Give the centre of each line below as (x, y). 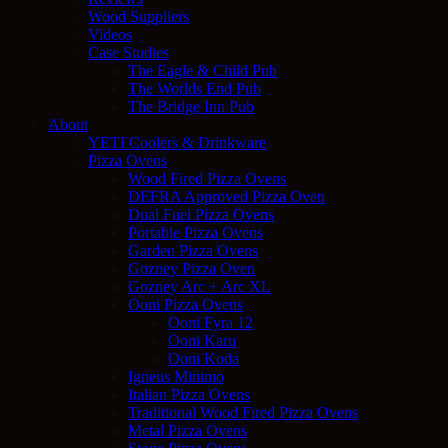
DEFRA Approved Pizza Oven (226, 196)
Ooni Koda (203, 358)
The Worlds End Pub (194, 88)
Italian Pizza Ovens (189, 394)
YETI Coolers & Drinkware (177, 142)
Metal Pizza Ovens (187, 430)
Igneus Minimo (176, 376)
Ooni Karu (202, 340)
